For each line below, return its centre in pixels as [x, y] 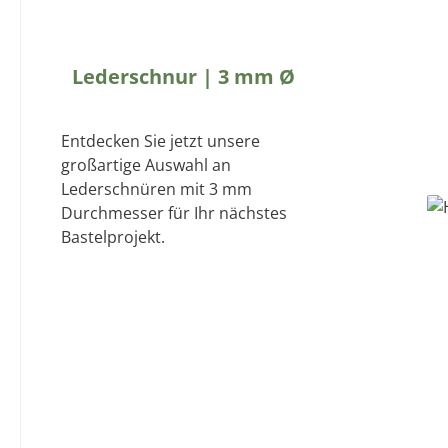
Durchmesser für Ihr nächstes [174, 212]
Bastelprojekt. [113, 236]
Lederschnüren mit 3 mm [156, 188]
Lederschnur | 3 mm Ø [183, 76]
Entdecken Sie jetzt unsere [160, 140]
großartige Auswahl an [146, 164]
